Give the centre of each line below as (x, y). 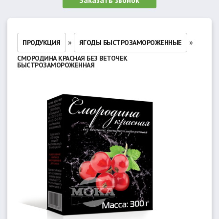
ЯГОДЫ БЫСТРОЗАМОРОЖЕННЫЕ (130, 43)
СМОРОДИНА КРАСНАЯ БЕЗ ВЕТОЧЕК (72, 58)
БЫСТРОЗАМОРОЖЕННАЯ (56, 65)
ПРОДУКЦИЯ (42, 43)
